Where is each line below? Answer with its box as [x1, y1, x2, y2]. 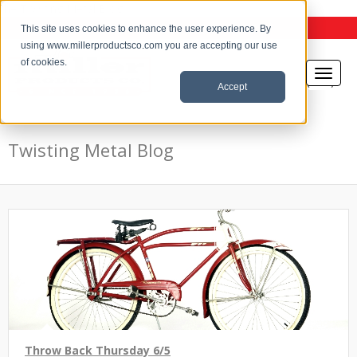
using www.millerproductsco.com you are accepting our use [21, 40, 278, 52]
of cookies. [21, 57, 68, 69]
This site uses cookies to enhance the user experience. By [21, 23, 272, 35]
